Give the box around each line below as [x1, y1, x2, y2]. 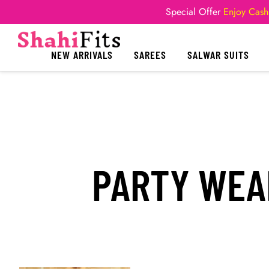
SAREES [134, 47, 166, 61]
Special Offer [166, 5, 220, 19]
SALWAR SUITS [187, 47, 249, 61]
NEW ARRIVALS [51, 47, 113, 61]
